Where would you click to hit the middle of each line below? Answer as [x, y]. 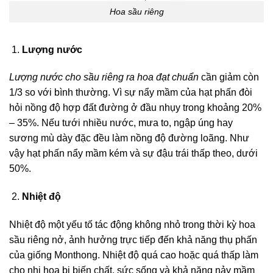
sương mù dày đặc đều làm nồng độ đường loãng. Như [129, 138]
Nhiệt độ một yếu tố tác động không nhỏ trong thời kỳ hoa [132, 224]
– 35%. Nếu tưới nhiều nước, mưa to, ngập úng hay [121, 123]
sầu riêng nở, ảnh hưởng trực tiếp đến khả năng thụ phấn [133, 239]
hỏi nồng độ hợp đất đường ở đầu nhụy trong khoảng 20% [135, 108]
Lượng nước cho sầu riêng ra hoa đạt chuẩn [105, 77]
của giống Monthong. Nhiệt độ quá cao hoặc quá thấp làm [134, 255]
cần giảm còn [230, 77]
